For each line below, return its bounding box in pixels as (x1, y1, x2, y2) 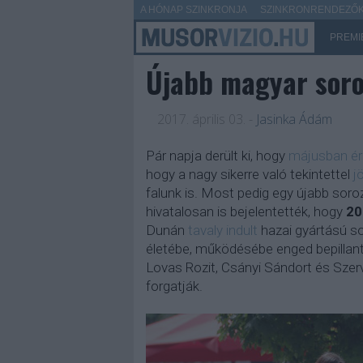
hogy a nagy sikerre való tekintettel (145, 166, 353, 182)
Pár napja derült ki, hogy (145, 147, 288, 164)
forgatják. (145, 278, 203, 294)
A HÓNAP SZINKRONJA (139, 4, 247, 15)
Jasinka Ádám (255, 110, 332, 128)
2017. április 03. (156, 110, 246, 128)
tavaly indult (187, 222, 258, 238)
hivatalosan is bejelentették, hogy (145, 203, 346, 220)
